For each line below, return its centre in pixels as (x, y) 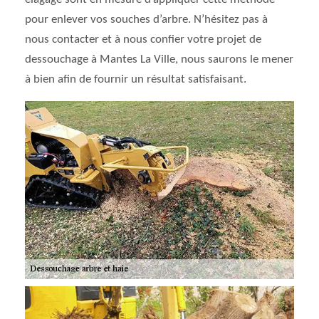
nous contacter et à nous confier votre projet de (143, 40)
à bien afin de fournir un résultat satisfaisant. (136, 79)
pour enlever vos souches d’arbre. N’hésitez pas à (146, 20)
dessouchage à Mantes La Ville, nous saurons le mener (159, 59)
